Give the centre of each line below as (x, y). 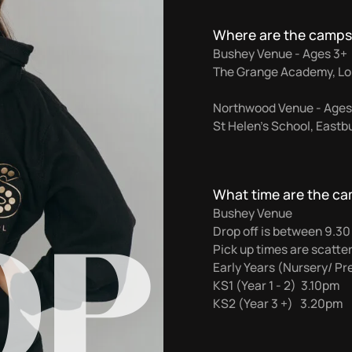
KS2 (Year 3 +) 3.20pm (277, 303)
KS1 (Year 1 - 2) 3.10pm (276, 285)
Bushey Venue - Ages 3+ (280, 53)
